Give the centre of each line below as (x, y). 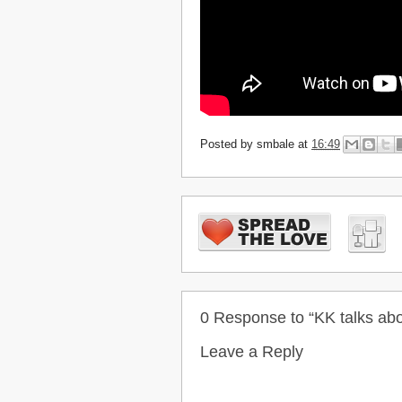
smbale (275, 144)
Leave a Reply (252, 352)
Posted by (228, 144)
